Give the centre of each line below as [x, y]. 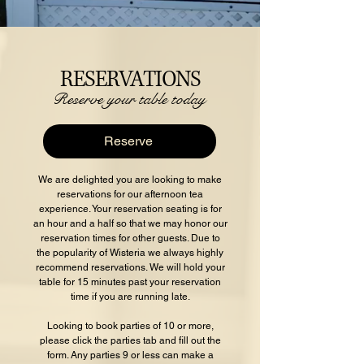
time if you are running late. [130, 296]
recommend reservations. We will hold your [130, 267]
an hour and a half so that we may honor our [130, 223]
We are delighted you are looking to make [130, 179]
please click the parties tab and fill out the [130, 340]
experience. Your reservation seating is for [130, 208]
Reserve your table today [129, 99]
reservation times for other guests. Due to [130, 238]
